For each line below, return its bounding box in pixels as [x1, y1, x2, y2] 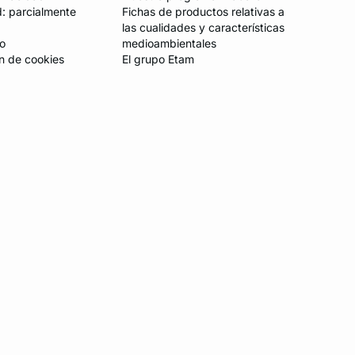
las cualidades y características [121, 21, 284, 35]
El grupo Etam [121, 52, 194, 67]
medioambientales [121, 36, 216, 51]
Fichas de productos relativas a [121, 5, 284, 19]
